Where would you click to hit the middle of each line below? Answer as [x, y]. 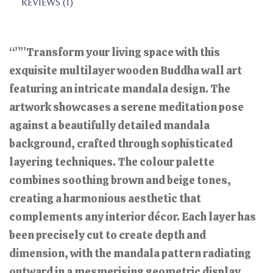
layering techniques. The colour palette [112, 161]
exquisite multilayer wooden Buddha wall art [126, 70]
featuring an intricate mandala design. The [120, 88]
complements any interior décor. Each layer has [133, 216]
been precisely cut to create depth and [108, 235]
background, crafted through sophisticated [121, 143]
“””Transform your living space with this [115, 52]
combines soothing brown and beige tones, [120, 180]
